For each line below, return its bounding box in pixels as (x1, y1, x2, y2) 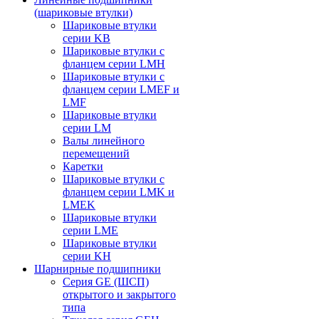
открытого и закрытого (63, 288, 176, 300)
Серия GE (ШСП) (63, 276, 149, 288)
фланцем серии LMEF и (63, 83, 179, 95)
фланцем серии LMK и (63, 186, 174, 198)
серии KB (63, 32, 110, 44)
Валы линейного (63, 135, 145, 147)
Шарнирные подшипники (34, 263, 161, 275)
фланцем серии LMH (63, 58, 165, 70)
